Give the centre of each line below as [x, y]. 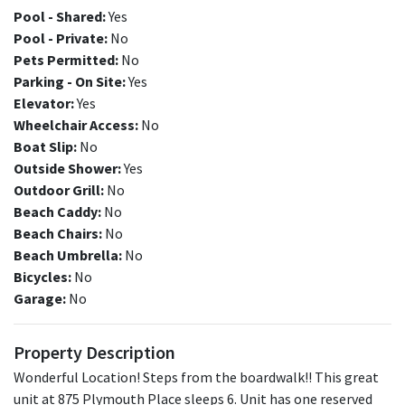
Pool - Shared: [60, 16]
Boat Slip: [45, 146]
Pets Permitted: [66, 60]
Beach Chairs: [58, 233]
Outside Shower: [67, 168]
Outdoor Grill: [59, 190]
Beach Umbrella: [68, 255]
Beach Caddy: [57, 212]
